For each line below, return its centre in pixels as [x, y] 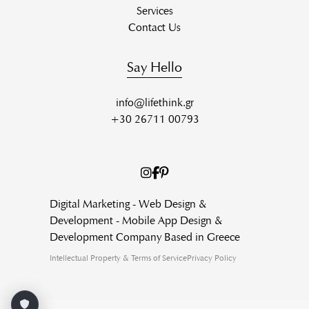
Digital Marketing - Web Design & [128, 204]
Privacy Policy [212, 258]
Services [154, 11]
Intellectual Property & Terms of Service [119, 258]
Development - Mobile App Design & [136, 221]
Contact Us [154, 28]
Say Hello [154, 67]
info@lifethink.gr [154, 103]
